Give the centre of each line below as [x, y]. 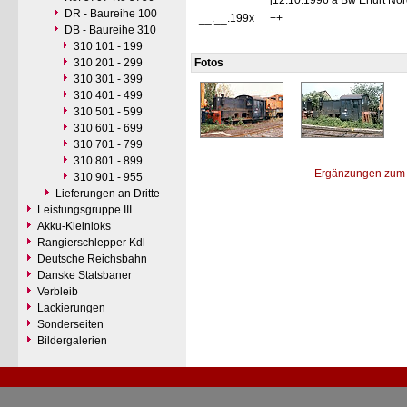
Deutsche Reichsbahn [92, 259]
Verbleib [58, 292]
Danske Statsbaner [84, 275]
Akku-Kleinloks [74, 226]
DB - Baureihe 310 [110, 30]
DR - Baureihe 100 [111, 14]
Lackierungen [71, 308]
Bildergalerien [72, 341]
